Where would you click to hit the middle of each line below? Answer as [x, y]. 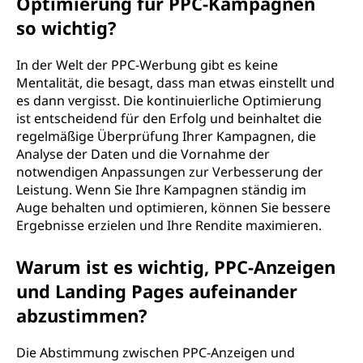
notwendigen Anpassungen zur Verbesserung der [170, 172]
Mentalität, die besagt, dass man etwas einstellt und [175, 83]
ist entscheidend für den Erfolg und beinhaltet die [169, 118]
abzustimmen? [82, 315]
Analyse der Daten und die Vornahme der [143, 154]
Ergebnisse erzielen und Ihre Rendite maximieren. [169, 225]
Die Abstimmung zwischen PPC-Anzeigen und [156, 352]
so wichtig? [66, 28]
